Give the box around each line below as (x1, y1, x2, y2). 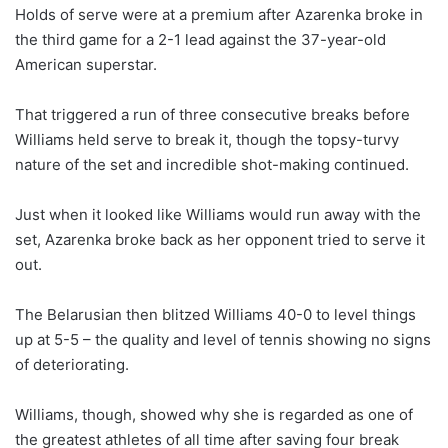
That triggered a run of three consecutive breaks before (15, 104, 410, 124)
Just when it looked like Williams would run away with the (15, 204, 421, 224)
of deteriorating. (15, 354, 129, 374)
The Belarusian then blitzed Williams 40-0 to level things (15, 304, 416, 324)
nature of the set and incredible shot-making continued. (15, 154, 409, 174)
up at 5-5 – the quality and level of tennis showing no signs (15, 329, 431, 349)
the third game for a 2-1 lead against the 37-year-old (15, 29, 386, 49)
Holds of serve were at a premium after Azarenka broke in (15, 4, 423, 24)
